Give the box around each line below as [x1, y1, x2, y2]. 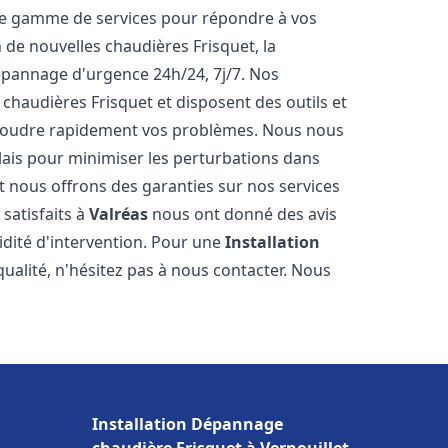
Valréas [89, 203, 149, 225]
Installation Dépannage [92, 413, 283, 435]
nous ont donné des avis [148, 203, 338, 225]
